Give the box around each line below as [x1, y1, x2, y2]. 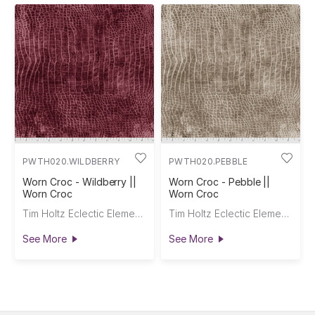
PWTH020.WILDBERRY [22, 156, 120, 167]
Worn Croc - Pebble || [169, 176, 271, 188]
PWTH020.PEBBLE [169, 156, 248, 167]
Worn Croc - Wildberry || [22, 176, 137, 188]
